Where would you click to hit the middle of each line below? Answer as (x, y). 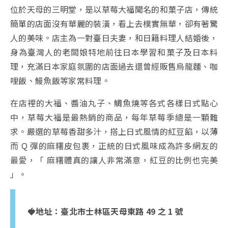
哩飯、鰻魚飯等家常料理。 (60, 81)
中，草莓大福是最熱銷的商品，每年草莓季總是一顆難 (114, 117)
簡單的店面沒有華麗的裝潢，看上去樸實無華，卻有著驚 (114, 24)
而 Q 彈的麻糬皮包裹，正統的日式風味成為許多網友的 (114, 146)
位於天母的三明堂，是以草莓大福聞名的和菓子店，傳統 (114, 9)
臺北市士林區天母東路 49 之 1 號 (122, 211)
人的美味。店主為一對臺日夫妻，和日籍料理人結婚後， (114, 38)
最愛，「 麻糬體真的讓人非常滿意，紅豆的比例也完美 (114, 160)
